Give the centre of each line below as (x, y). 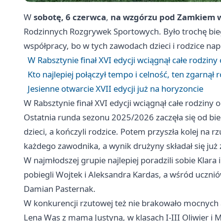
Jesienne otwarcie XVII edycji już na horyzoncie (115, 89)
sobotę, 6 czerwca (70, 17)
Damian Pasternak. (60, 189)
